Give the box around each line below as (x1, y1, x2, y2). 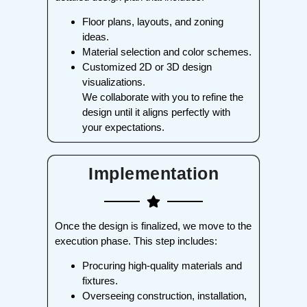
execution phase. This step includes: (55, 234, 217, 247)
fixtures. (82, 275, 118, 287)
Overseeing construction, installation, (82, 290, 247, 302)
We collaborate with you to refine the (82, 90, 243, 103)
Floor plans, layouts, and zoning (82, 15, 223, 27)
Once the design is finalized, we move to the (55, 219, 251, 232)
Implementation (88, 163, 219, 183)
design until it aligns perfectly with (82, 106, 230, 118)
